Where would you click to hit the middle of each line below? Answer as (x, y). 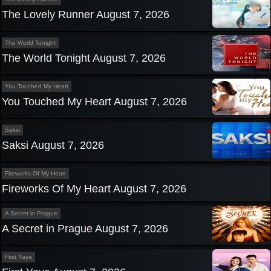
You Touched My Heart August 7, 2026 (94, 102)
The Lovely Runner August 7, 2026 (86, 15)
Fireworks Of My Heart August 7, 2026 (94, 189)
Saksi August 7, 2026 (53, 145)
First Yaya (18, 257)
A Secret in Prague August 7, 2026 (85, 229)
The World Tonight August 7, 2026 (84, 58)
